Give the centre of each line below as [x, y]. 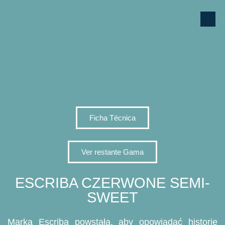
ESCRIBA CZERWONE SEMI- [113, 183]
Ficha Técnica [113, 118]
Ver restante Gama [113, 152]
